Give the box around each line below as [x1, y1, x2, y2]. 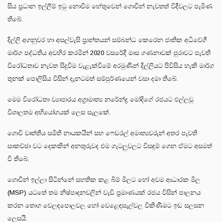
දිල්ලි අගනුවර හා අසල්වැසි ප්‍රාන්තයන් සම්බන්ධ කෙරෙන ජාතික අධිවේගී [7, 36, 207, 44]
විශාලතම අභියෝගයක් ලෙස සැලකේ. [7, 108, 111, 116]
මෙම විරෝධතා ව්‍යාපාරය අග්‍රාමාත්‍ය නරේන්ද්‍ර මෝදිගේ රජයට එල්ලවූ [7, 95, 193, 103]
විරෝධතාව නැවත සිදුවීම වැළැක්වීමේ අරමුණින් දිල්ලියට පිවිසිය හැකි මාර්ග [7, 61, 214, 69]
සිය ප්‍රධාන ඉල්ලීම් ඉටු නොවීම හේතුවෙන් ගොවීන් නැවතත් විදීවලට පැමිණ [7, 2, 213, 10]
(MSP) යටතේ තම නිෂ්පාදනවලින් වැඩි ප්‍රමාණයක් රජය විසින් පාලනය [7, 188, 201, 196]
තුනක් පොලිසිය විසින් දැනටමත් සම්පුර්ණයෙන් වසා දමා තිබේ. [7, 74, 178, 82]
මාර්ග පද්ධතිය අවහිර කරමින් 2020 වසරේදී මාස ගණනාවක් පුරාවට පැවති [7, 49, 211, 56]
